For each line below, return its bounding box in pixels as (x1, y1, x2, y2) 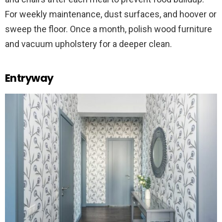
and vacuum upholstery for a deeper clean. (5, 39, 172, 50)
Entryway (5, 71, 54, 86)
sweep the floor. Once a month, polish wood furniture (5, 24, 212, 35)
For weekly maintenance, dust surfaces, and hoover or (5, 9, 217, 20)
